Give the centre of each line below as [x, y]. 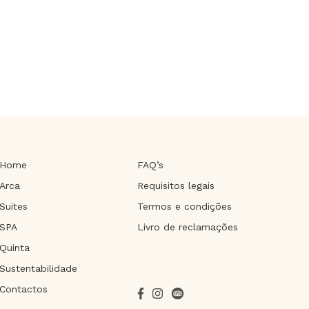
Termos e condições [184, 206]
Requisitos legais [176, 186]
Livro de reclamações [187, 227]
